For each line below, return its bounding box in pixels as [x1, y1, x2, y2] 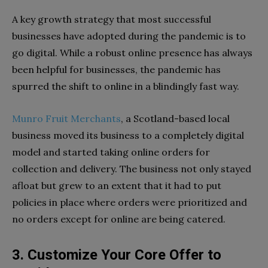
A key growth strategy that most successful [12, 13, 211, 26]
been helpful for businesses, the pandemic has [12, 63, 221, 76]
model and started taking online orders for [12, 146, 210, 159]
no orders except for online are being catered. [12, 213, 226, 226]
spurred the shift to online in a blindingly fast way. [12, 80, 239, 93]
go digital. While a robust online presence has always [12, 47, 252, 59]
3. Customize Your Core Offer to [12, 246, 221, 264]
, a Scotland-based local [121, 112, 230, 125]
